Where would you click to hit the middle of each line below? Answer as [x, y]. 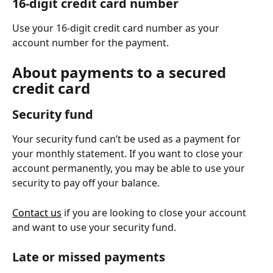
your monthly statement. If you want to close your [129, 154]
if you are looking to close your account [155, 212]
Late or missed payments [89, 257]
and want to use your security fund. [94, 227]
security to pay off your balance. [86, 183]
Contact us [37, 212]
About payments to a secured [121, 73]
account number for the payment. [90, 43]
